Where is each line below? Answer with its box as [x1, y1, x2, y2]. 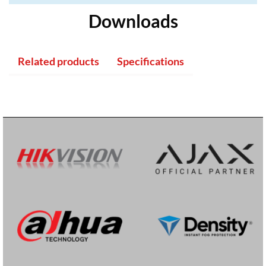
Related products [18, 55, 99, 68]
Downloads [88, 10, 178, 32]
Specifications [117, 55, 184, 68]
